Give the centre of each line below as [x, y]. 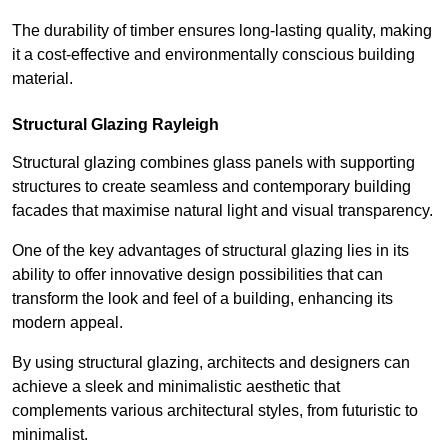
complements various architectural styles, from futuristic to [215, 410]
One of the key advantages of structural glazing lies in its [210, 250]
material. [42, 78]
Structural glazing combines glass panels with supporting [213, 162]
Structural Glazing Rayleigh [115, 124]
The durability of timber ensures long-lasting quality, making [222, 30]
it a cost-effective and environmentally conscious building [213, 54]
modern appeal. [69, 322]
